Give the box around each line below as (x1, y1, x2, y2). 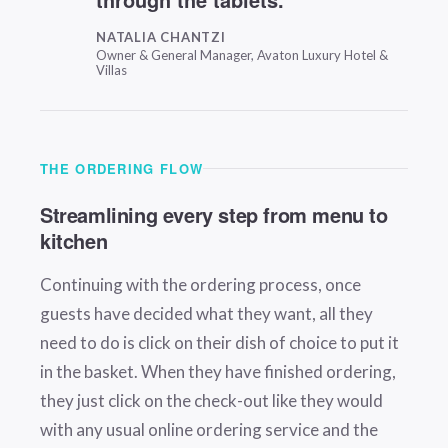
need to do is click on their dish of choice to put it (40, 332, 399, 354)
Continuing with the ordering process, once (40, 274, 361, 296)
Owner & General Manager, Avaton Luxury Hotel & (96, 47, 388, 64)
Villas (96, 62, 127, 79)
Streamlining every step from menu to (40, 200, 388, 230)
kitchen (40, 226, 108, 256)
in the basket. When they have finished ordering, (40, 361, 396, 383)
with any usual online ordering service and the (40, 419, 378, 441)
